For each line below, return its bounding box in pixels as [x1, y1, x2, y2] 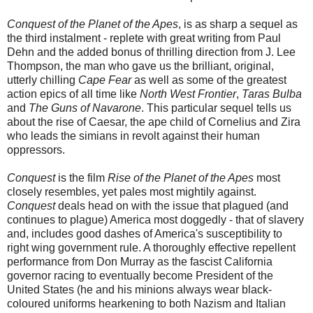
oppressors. [7, 144, 65, 156]
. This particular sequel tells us [141, 102, 291, 115]
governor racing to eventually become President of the [7, 270, 273, 282]
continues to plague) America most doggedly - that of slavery [7, 214, 304, 226]
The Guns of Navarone [29, 102, 141, 115]
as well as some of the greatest [131, 74, 286, 87]
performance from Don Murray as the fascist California [7, 256, 272, 268]
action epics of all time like [7, 88, 140, 101]
